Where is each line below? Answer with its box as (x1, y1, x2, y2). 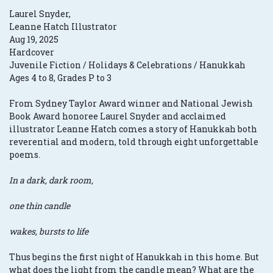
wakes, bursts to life (9, 225, 88, 238)
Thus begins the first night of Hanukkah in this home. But (9, 251, 259, 263)
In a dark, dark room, (9, 174, 93, 186)
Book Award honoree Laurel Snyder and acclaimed (9, 110, 226, 122)
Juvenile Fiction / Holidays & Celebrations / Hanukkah (9, 59, 246, 71)
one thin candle (9, 200, 70, 212)
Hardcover (9, 46, 54, 58)
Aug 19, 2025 (9, 34, 58, 46)
